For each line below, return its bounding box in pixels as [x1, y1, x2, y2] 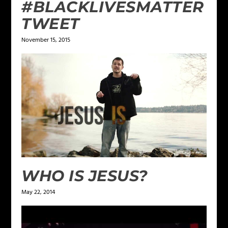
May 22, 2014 [21, 187, 55, 198]
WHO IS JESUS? [21, 166, 148, 186]
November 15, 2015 [21, 35, 71, 46]
